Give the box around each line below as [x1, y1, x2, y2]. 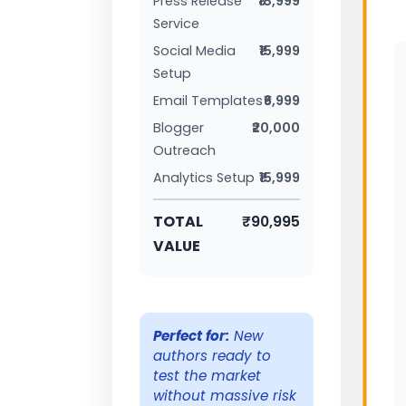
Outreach [153, 140, 216, 159]
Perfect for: [153, 325, 229, 345]
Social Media [153, 41, 236, 60]
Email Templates [153, 91, 263, 110]
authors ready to [153, 345, 271, 365]
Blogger [153, 118, 204, 137]
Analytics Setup [153, 168, 255, 187]
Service [153, 14, 199, 33]
